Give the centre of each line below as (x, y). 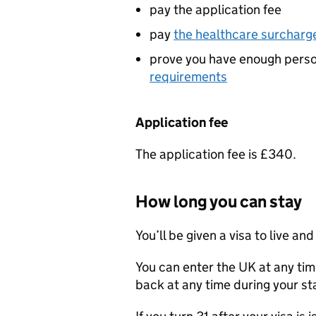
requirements (188, 76)
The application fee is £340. (216, 154)
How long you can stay (219, 201)
